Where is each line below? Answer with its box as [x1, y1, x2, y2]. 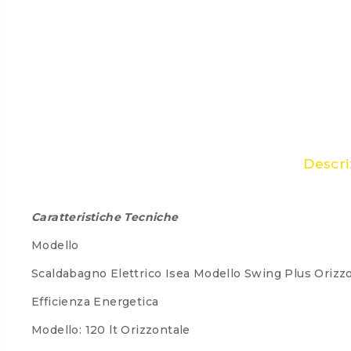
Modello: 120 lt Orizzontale [31, 322, 190, 337]
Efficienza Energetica [31, 294, 159, 309]
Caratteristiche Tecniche [31, 209, 179, 224]
